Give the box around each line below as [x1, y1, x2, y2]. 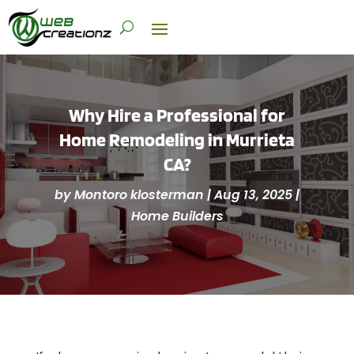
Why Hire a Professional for [69, 104, 285, 127]
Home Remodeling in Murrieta [59, 128, 295, 152]
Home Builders [130, 207, 224, 226]
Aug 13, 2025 [214, 186, 292, 205]
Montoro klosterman [74, 186, 204, 205]
